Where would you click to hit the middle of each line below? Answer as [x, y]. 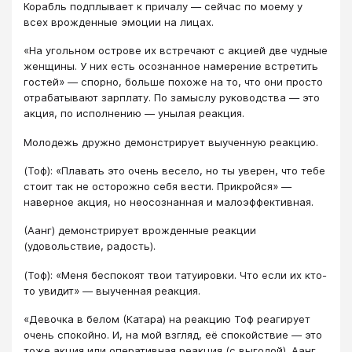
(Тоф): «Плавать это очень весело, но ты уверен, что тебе [174, 171]
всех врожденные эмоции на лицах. [119, 22]
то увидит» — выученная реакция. [112, 290]
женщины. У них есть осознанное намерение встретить [171, 66]
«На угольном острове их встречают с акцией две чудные [176, 51]
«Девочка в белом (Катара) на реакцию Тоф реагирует [167, 319]
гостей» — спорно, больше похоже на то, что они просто [173, 82]
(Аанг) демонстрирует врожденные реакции [140, 231]
